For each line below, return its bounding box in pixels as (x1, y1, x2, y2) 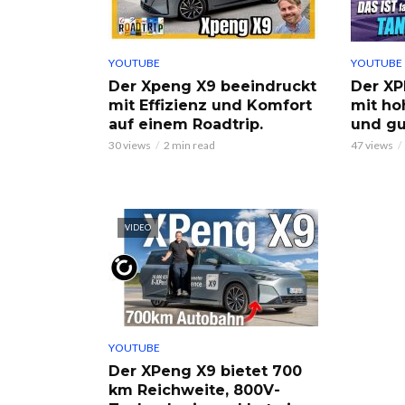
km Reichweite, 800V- (108, 381, 280, 399)
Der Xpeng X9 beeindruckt (108, 77, 316, 95)
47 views (350, 137, 393, 152)
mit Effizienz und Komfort (108, 96, 312, 114)
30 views (108, 137, 151, 152)
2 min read (164, 137, 215, 152)
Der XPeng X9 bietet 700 (108, 362, 302, 380)
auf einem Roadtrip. (108, 115, 263, 133)
